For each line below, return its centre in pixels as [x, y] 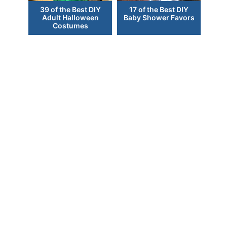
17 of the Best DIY [159, 10]
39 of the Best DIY [70, 10]
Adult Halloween [70, 18]
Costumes [70, 26]
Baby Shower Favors [159, 18]
